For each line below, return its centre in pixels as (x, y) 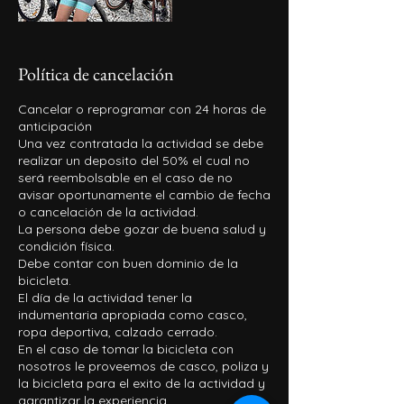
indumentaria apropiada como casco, (133, 315)
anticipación (55, 126)
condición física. (66, 246)
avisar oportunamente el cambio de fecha (144, 195)
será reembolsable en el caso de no (125, 178)
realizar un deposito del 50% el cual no (134, 161)
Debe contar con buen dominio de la (128, 263)
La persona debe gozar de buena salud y (142, 229)
